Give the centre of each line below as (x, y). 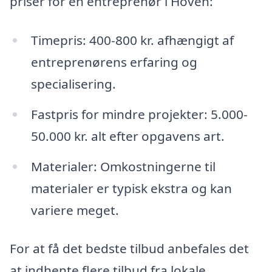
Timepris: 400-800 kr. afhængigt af (132, 40)
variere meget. (75, 210)
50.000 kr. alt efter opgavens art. (127, 136)
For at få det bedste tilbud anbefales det (129, 249)
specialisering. (73, 83)
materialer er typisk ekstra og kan (131, 188)
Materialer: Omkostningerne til (123, 166)
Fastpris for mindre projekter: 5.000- (139, 114)
